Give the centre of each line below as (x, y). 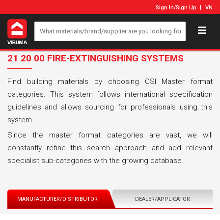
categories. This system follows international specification (110, 94)
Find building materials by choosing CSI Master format (110, 81)
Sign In (165, 8)
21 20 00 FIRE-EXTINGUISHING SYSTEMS (96, 58)
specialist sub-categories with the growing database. (96, 160)
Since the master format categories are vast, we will (110, 135)
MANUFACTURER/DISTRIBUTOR (57, 199)
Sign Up (186, 8)
